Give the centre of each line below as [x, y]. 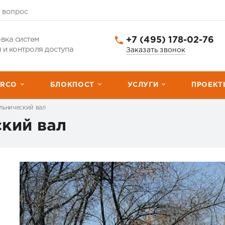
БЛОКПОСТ [72, 85]
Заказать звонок [156, 50]
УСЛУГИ [143, 85]
